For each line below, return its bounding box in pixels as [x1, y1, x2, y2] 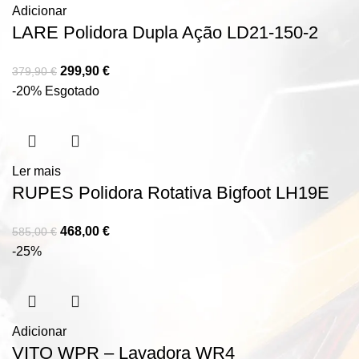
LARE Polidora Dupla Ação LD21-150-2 [12, 22, 318, 42]
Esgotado [45, 83, 99, 98]
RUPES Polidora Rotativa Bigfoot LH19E [12, 182, 329, 203]
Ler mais [12, 163, 61, 178]
